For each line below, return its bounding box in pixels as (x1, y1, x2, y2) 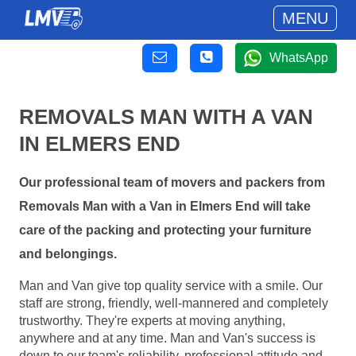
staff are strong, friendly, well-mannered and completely (19, 296, 328, 310)
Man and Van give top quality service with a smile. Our (19, 278, 323, 292)
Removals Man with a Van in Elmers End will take (19, 199, 311, 214)
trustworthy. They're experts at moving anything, (19, 313, 285, 327)
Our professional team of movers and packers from (19, 176, 325, 190)
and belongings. (19, 247, 117, 261)
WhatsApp (269, 51, 328, 64)
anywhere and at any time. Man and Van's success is (19, 331, 315, 345)
